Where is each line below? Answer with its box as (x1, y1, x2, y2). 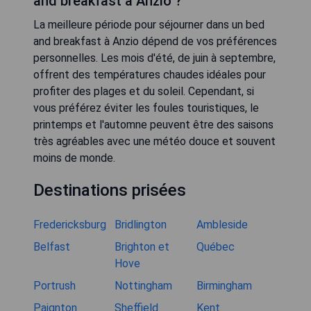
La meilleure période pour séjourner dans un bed (33, 18, 264, 31)
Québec (196, 240, 235, 253)
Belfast (33, 240, 70, 253)
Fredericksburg (33, 218, 106, 231)
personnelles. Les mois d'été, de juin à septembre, (33, 51, 276, 65)
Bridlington (115, 218, 167, 231)
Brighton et (115, 240, 170, 253)
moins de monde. (33, 151, 115, 165)
